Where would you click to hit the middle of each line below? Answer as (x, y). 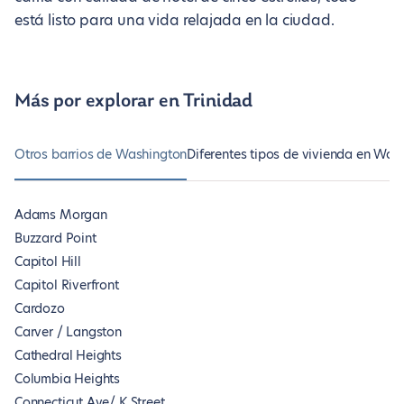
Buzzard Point (55, 238)
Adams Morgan (61, 215)
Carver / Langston (68, 332)
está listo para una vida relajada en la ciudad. (174, 20)
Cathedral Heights (68, 355)
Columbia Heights (68, 379)
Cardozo (40, 308)
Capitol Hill (48, 262)
